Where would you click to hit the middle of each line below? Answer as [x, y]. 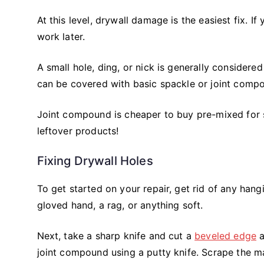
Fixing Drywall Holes [95, 160]
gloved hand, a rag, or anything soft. [120, 205]
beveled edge [226, 235]
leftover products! [78, 131]
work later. [61, 36]
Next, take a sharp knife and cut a [116, 235]
